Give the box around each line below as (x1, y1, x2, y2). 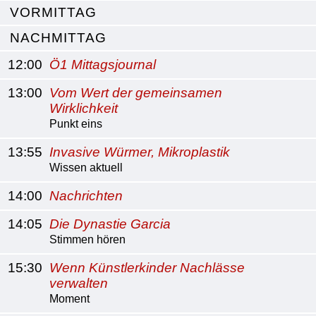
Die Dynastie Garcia (49, 217, 171, 231)
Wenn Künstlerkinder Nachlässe (49, 260, 245, 275)
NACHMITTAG (10, 30, 107, 45)
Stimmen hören (49, 233, 126, 245)
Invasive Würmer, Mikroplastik (49, 145, 230, 159)
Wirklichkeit (49, 101, 118, 116)
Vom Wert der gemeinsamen (49, 85, 222, 100)
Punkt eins (49, 118, 102, 130)
